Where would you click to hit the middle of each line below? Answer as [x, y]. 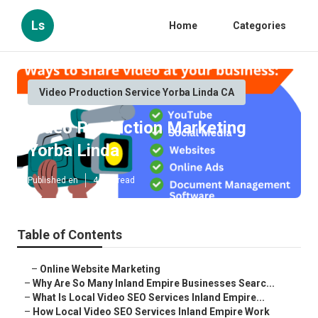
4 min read [114, 181]
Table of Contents [70, 235]
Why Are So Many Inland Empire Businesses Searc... [154, 284]
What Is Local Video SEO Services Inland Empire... [149, 298]
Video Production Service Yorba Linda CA [137, 92]
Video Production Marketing [137, 128]
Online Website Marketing [100, 269]
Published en [53, 181]
